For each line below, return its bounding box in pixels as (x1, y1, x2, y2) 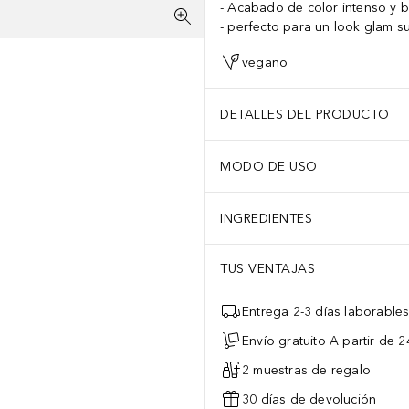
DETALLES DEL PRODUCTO (220, 106, 390, 122)
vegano (242, 54, 288, 70)
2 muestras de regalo (242, 362, 371, 378)
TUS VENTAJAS (220, 261, 315, 277)
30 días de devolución (242, 391, 377, 407)
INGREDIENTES (220, 210, 312, 226)
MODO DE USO (220, 158, 318, 174)
